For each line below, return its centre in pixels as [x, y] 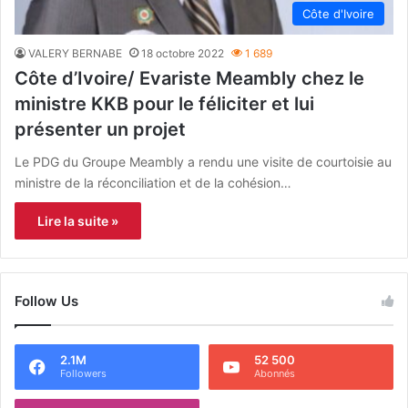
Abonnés [275, 374]
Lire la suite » [78, 221]
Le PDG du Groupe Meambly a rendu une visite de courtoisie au [203, 162]
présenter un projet [100, 130]
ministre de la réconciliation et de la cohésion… [153, 183]
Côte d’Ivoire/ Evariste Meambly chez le [189, 79]
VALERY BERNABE [75, 54]
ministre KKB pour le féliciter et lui [164, 104]
